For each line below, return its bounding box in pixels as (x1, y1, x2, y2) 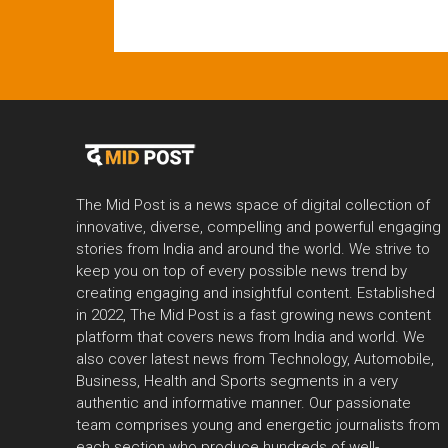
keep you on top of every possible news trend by (76, 262, 407, 281)
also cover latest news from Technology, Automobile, (76, 350, 434, 369)
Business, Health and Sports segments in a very (76, 372, 398, 391)
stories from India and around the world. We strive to (76, 240, 430, 259)
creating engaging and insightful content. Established (76, 284, 435, 303)
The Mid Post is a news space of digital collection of (76, 196, 430, 215)
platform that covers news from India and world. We (76, 328, 425, 347)
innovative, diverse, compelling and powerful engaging (76, 218, 441, 237)
